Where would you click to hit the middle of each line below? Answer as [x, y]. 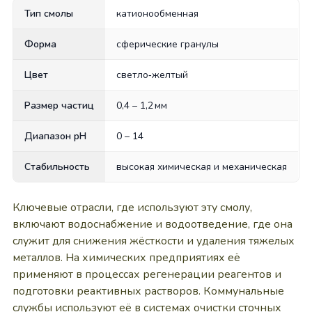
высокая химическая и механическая [201, 167]
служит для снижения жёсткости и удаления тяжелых [153, 241]
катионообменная [157, 14]
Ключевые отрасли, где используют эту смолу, [132, 208]
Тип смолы [48, 14]
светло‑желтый [152, 75]
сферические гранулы [167, 44]
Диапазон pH [55, 136]
